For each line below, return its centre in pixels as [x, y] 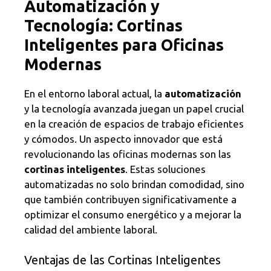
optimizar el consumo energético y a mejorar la [133, 215]
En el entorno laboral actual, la [94, 94]
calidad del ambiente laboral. [91, 230]
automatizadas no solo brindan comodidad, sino [134, 184]
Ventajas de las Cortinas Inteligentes [122, 260]
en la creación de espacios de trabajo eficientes [134, 124]
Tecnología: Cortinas [103, 26]
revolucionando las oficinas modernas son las [128, 154]
